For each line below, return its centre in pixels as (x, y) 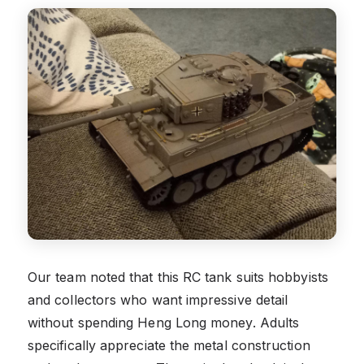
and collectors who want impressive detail (158, 299)
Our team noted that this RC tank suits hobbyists (178, 277)
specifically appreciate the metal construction (169, 345)
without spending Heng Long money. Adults (164, 322)
